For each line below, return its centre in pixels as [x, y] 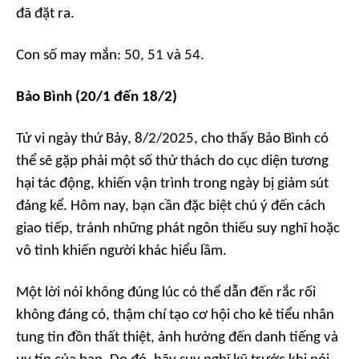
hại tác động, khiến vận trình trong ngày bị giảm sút [172, 184]
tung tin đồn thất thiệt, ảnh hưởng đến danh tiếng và [177, 338]
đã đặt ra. [45, 14]
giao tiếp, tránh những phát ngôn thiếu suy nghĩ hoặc [178, 229]
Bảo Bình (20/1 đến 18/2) [97, 98]
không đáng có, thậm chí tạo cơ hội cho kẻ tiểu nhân [175, 316]
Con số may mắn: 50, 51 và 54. [110, 56]
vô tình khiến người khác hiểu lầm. [121, 252]
